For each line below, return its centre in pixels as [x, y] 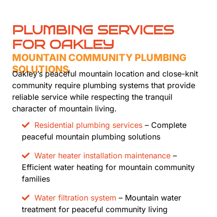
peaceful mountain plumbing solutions [91, 137]
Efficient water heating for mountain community [108, 167]
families [36, 179]
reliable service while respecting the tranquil [92, 97]
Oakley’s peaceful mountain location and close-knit [105, 74]
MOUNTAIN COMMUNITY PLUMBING [99, 58]
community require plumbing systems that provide [104, 85]
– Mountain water [149, 198]
